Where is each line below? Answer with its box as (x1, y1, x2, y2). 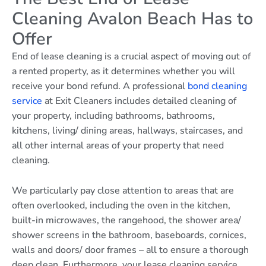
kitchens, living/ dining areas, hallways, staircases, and (12, 124, 243, 138)
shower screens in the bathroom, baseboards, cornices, (12, 228, 246, 242)
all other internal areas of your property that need (12, 139, 224, 153)
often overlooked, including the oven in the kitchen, (12, 198, 230, 212)
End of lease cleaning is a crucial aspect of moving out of (12, 50, 251, 64)
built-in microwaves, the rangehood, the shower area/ (12, 213, 241, 227)
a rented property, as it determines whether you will (12, 65, 235, 78)
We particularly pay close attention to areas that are (12, 183, 234, 197)
